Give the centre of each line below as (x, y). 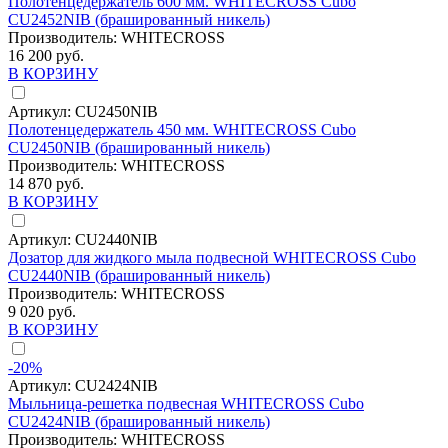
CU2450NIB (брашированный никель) (139, 147)
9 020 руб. (42, 311)
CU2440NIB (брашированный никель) (139, 275)
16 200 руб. (46, 55)
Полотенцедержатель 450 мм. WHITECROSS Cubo (182, 129)
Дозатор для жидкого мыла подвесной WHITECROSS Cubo (212, 257)
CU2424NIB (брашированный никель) (139, 421)
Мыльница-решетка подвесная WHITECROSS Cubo (186, 403)
